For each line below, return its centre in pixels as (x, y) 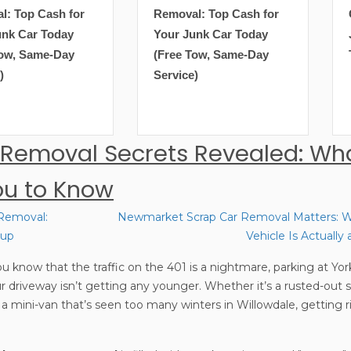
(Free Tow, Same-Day (67, 55)
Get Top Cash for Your (265, 14)
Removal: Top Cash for (72, 14)
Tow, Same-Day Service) (270, 55)
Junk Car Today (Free (262, 34)
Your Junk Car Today (66, 34)
